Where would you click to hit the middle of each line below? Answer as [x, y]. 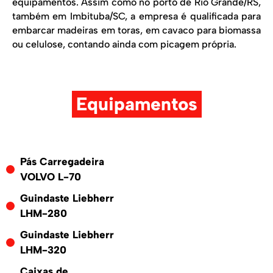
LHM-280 [43, 213]
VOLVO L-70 [50, 176]
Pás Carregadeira [62, 161]
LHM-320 [43, 250]
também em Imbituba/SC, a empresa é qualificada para [136, 16]
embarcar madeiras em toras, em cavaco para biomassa [136, 30]
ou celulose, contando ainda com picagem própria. [124, 44]
